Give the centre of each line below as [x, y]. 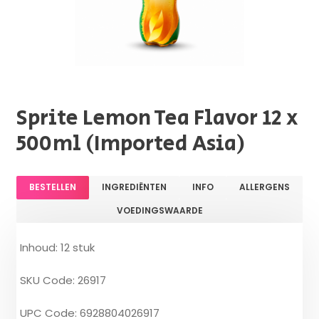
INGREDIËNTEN [135, 187]
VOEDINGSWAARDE [159, 210]
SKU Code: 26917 [63, 280]
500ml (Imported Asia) [131, 143]
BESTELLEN [53, 187]
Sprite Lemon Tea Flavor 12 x [157, 118]
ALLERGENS [264, 187]
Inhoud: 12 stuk [58, 247]
